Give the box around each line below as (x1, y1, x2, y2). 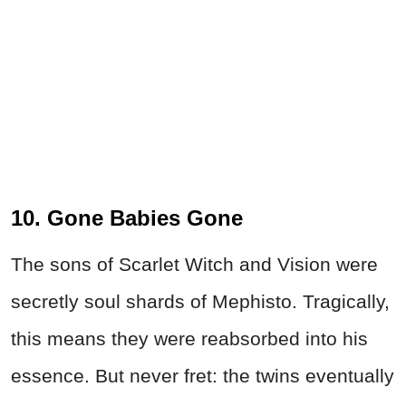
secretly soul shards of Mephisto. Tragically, (11, 290, 390, 312)
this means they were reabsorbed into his (11, 327, 368, 349)
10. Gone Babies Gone (11, 205, 243, 230)
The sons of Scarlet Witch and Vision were (11, 253, 378, 275)
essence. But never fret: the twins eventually (11, 364, 394, 386)
